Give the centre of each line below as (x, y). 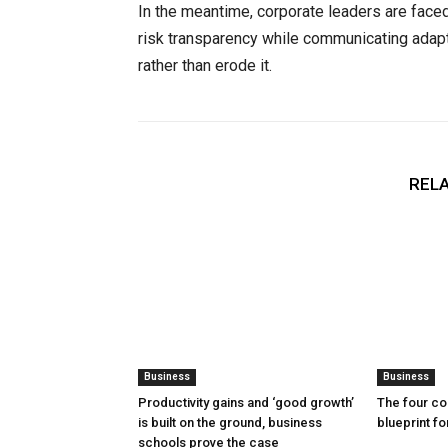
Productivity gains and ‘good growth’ (246, 403)
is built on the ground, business (230, 423)
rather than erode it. (205, 65)
